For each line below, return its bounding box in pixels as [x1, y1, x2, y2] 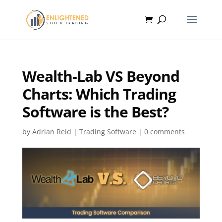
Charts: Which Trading [22, 84, 176, 104]
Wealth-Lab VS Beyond [22, 66, 179, 86]
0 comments [144, 127, 185, 136]
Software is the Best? [22, 102, 168, 122]
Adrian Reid [32, 127, 71, 136]
